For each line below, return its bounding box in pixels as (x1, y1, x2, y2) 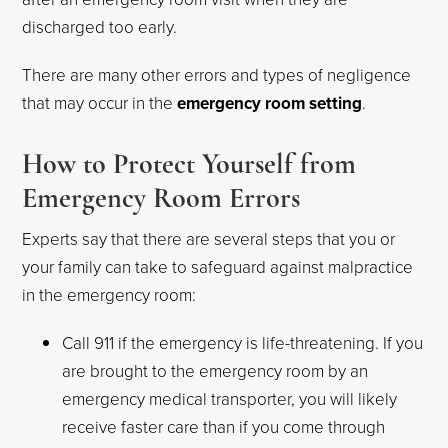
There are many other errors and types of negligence (22, 63, 412, 86)
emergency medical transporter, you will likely (62, 387, 398, 410)
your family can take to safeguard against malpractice (22, 255, 414, 278)
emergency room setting (177, 91, 363, 115)
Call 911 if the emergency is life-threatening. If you (62, 331, 424, 354)
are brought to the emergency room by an (62, 359, 369, 382)
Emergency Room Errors (22, 181, 301, 215)
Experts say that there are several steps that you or (22, 227, 396, 250)
